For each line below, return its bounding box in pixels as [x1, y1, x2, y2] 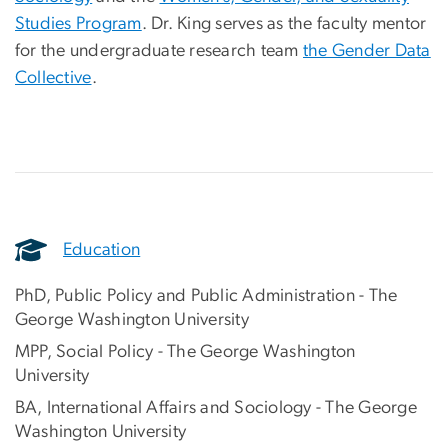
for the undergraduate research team [15, 42, 303, 61]
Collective [15, 69, 92, 88]
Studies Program [15, 15, 142, 34]
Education [63, 240, 141, 259]
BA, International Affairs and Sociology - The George [15, 399, 417, 418]
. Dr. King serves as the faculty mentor [141, 15, 427, 34]
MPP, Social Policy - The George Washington [15, 343, 356, 362]
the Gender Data [303, 42, 431, 61]
